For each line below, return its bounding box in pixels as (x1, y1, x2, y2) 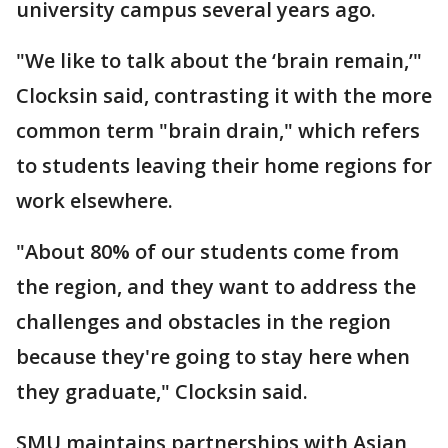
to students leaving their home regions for (16, 152, 432, 179)
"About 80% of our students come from (16, 238, 399, 265)
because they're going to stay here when (16, 343, 410, 370)
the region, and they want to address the (16, 273, 416, 300)
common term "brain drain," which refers (16, 117, 420, 144)
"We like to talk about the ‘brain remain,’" (16, 47, 422, 74)
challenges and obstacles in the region (16, 308, 391, 335)
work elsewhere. (16, 187, 173, 214)
